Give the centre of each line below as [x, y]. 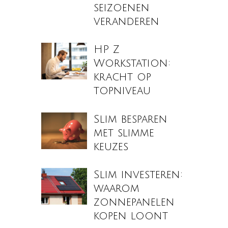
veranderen [127, 21]
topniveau [122, 91]
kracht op [123, 77]
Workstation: [132, 64]
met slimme [124, 133]
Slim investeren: [138, 175]
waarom [117, 189]
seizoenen [122, 8]
